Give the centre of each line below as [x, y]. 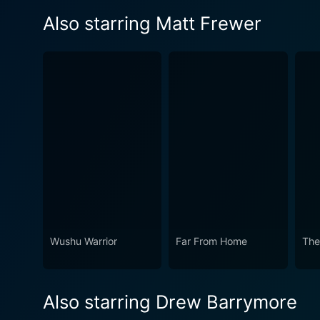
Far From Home [212, 241]
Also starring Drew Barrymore [170, 302]
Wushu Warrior [84, 241]
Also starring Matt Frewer [152, 23]
